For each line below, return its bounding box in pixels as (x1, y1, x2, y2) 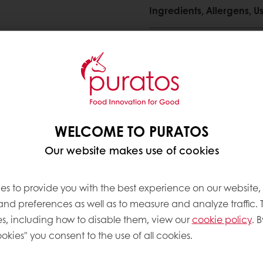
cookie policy (191, 212, 252, 225)
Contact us (180, 103, 230, 116)
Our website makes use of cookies (44, 142, 219, 157)
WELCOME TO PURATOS (55, 120, 208, 140)
